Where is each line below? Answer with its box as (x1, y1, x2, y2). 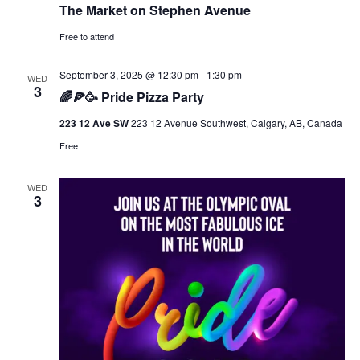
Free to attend (59, 30, 114, 43)
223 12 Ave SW (59, 116, 131, 131)
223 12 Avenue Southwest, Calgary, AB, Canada (130, 116, 342, 130)
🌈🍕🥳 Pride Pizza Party (59, 88, 204, 107)
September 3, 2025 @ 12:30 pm (59, 67, 198, 82)
